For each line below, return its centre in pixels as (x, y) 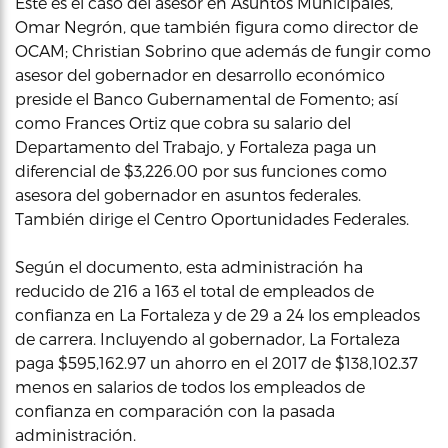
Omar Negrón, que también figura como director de (216, 26)
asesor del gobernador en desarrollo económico (200, 74)
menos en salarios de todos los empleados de (190, 386)
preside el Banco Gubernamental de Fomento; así (206, 98)
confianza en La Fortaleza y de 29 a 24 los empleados (217, 314)
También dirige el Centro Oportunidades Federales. (212, 218)
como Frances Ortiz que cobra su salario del (183, 122)
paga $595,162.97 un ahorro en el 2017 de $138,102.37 (216, 362)
